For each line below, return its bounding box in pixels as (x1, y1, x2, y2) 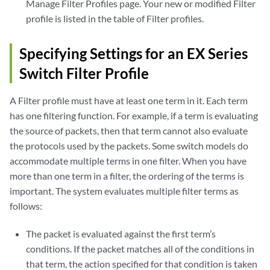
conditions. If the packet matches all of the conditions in (26, 243, 255, 254)
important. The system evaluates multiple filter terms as (10, 185, 239, 196)
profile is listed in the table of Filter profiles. (26, 13, 204, 24)
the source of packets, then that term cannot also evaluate (10, 125, 248, 136)
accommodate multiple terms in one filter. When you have (10, 155, 246, 166)
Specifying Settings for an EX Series (19, 45, 248, 62)
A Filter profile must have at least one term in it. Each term (10, 95, 248, 106)
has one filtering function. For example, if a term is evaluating (10, 110, 258, 121)
